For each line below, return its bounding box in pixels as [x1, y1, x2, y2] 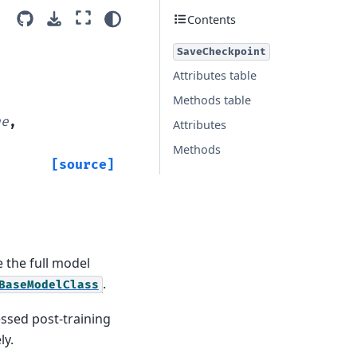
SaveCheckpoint [177, 45, 266, 58]
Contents [187, 11, 236, 27]
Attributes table [173, 68, 257, 83]
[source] [51, 156, 115, 173]
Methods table [173, 92, 251, 108]
